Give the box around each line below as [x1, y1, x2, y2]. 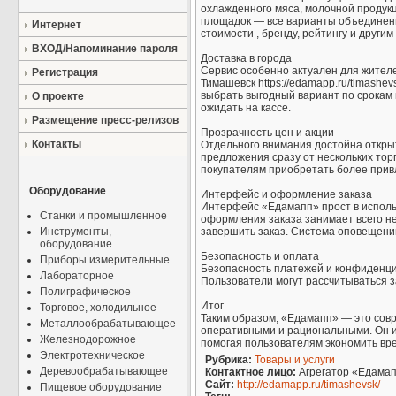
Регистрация [32, 66, 98, 79]
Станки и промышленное [40, 209, 167, 222]
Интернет [32, 19, 81, 31]
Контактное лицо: [205, 366, 296, 379]
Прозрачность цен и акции [201, 126, 334, 140]
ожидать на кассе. [201, 102, 291, 115]
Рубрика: [205, 354, 252, 367]
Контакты [32, 138, 81, 150]
